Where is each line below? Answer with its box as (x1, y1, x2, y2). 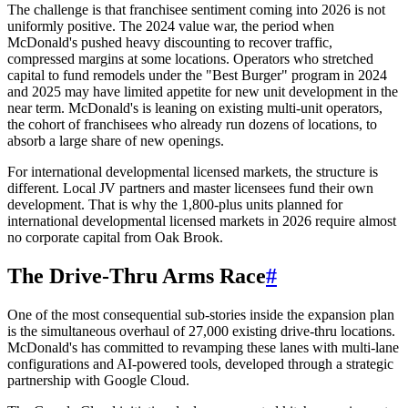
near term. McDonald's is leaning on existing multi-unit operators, (7, 99, 382, 116)
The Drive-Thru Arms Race (7, 263, 266, 288)
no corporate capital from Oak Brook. (7, 229, 223, 245)
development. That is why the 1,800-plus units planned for (7, 196, 342, 212)
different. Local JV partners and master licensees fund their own (7, 179, 373, 196)
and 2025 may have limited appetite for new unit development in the (7, 83, 398, 99)
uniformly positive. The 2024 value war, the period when (7, 17, 334, 34)
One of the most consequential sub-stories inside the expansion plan (7, 306, 394, 322)
